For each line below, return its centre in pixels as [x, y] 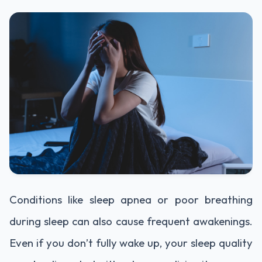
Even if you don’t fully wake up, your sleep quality [131, 243]
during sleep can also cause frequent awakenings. [131, 221]
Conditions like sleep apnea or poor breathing [131, 200]
